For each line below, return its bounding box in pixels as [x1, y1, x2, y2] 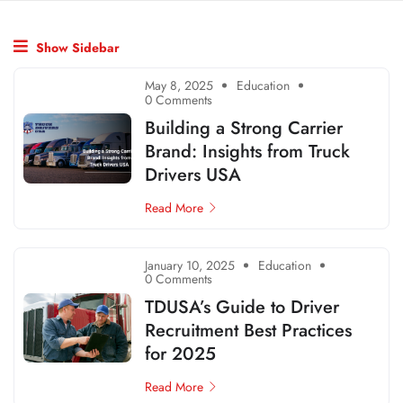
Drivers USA [145, 161, 241, 188]
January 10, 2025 [145, 255, 235, 274]
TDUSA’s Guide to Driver [145, 294, 339, 321]
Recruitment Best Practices [145, 318, 352, 345]
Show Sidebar [32, 39, 120, 58]
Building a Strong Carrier [145, 114, 343, 141]
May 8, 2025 [145, 76, 213, 94]
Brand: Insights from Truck [145, 138, 350, 165]
